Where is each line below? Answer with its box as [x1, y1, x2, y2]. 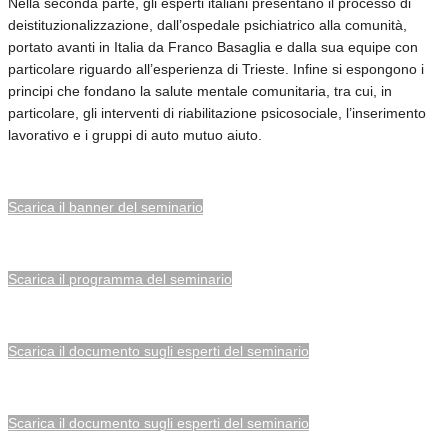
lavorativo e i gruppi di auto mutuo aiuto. [8, 126, 262, 143]
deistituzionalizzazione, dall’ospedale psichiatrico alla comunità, [8, 16, 407, 33]
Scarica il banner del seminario [8, 198, 203, 215]
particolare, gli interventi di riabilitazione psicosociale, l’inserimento [8, 104, 426, 121]
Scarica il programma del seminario [8, 270, 232, 287]
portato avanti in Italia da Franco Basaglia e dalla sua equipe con [8, 38, 418, 55]
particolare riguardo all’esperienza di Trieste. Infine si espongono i [8, 60, 424, 77]
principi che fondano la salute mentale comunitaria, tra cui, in [8, 82, 392, 99]
